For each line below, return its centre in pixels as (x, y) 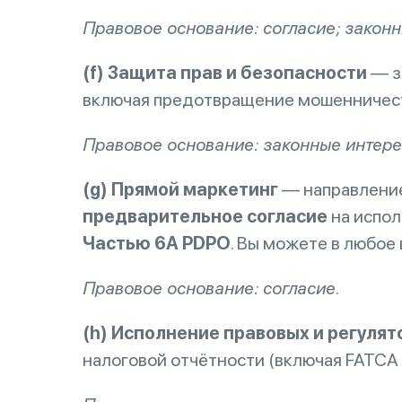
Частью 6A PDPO (157, 243)
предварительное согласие (205, 216)
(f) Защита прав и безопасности (225, 73)
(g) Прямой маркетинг (180, 189)
